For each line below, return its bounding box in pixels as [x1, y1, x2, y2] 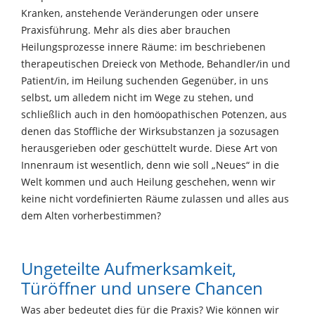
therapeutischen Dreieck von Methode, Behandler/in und [21, 56, 290, 70]
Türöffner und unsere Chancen [21, 276, 263, 300]
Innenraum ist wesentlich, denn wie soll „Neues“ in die [21, 157, 279, 172]
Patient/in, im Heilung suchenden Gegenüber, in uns [21, 73, 269, 87]
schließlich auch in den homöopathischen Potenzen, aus [21, 107, 287, 121]
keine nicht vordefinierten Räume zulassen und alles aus [21, 191, 289, 205]
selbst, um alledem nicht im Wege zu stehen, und [21, 90, 254, 104]
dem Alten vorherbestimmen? [21, 208, 161, 222]
